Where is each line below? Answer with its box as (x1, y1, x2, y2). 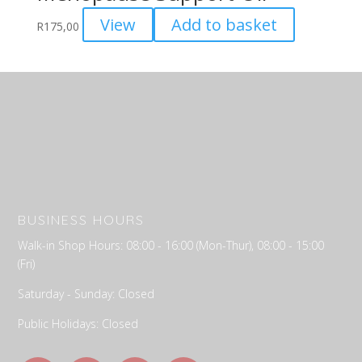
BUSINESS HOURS (18, 212, 145, 229)
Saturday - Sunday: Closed (18, 286, 155, 302)
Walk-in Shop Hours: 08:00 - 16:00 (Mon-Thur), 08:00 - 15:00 (18, 238, 325, 254)
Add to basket (170, 14, 277, 36)
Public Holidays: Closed (18, 316, 139, 332)
